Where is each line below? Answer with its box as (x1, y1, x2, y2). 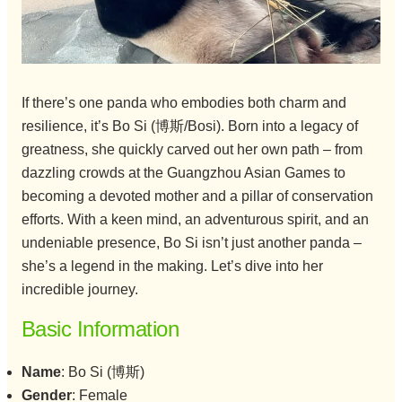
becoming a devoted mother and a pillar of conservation (21, 188, 373, 204)
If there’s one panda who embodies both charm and (21, 94, 346, 110)
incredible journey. (21, 281, 138, 297)
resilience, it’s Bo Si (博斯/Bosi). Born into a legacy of (21, 118, 358, 134)
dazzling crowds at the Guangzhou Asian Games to (21, 164, 345, 180)
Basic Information (21, 317, 179, 342)
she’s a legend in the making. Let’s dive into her (21, 258, 323, 274)
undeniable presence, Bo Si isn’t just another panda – (21, 234, 362, 250)
